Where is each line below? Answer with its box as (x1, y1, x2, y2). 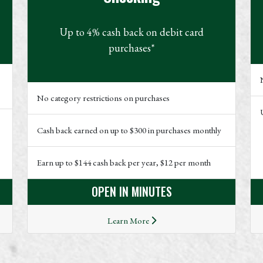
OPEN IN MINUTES (91, 182, 172, 200)
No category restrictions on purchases (37, 92, 170, 103)
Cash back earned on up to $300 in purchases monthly (37, 124, 221, 136)
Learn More (107, 214, 151, 226)
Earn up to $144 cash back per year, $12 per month (37, 156, 211, 168)
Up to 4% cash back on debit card (59, 25, 204, 39)
